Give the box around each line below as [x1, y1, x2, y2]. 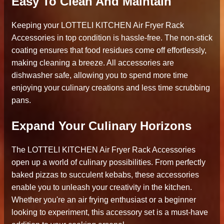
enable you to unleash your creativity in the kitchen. [11, 182, 192, 191]
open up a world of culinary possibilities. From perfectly [11, 157, 205, 166]
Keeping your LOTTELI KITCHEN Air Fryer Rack [11, 20, 184, 29]
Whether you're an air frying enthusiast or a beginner [11, 195, 196, 204]
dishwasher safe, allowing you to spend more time [11, 70, 188, 79]
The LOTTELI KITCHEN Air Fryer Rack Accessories [11, 145, 195, 154]
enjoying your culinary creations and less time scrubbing [11, 83, 210, 92]
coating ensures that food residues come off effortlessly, [11, 45, 206, 54]
